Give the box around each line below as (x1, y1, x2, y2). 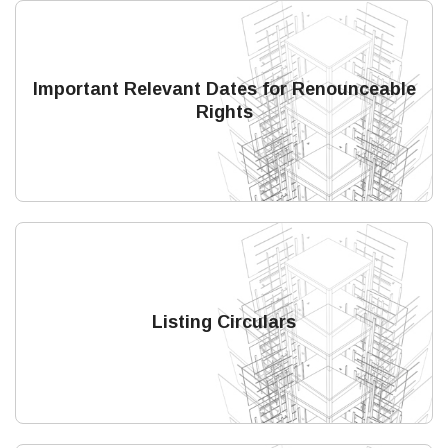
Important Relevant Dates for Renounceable (32, 79, 416, 99)
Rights (195, 102, 253, 122)
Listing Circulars (152, 312, 296, 332)
